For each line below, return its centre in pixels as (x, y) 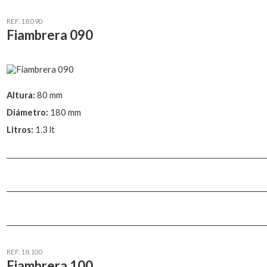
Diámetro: (28, 112)
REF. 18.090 (25, 21)
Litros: (21, 129)
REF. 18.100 (25, 252)
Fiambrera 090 (50, 35)
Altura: (22, 95)
